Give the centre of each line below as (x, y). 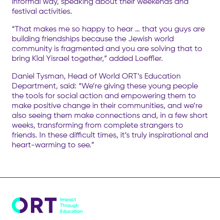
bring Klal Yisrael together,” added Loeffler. (87, 58)
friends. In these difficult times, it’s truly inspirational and (110, 135)
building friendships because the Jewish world (93, 38)
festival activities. (42, 11)
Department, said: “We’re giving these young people (105, 85)
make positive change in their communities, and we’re (107, 105)
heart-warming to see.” (53, 144)
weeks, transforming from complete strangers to (97, 125)
